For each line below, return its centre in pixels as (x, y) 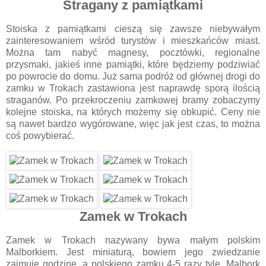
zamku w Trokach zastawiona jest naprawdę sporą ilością (133, 88)
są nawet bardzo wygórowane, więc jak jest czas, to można (133, 124)
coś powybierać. (40, 136)
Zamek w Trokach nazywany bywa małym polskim (133, 240)
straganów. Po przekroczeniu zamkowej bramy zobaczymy (133, 100)
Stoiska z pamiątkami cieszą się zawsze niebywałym (133, 29)
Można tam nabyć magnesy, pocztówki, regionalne (133, 53)
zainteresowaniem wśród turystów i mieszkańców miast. (133, 41)
